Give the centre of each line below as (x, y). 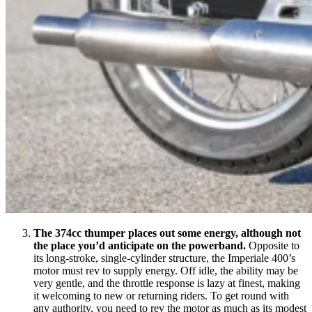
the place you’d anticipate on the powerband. (141, 245)
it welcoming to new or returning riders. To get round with (161, 295)
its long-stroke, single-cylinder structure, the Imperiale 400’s (164, 258)
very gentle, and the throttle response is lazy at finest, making (167, 283)
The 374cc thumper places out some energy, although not (167, 233)
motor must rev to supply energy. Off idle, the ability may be (166, 270)
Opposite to (274, 245)
